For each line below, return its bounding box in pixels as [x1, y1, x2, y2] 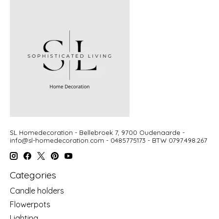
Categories [10, 169, 56, 181]
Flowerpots [10, 199, 50, 210]
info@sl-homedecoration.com [10, 136, 104, 144]
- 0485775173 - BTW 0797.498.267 [104, 136, 207, 144]
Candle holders [10, 186, 64, 196]
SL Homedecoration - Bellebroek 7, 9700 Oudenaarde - [10, 128, 185, 136]
